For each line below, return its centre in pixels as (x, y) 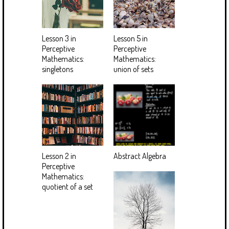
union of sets (133, 69)
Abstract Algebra (140, 156)
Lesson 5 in (131, 38)
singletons (58, 69)
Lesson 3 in (59, 38)
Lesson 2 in (59, 156)
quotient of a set (67, 186)
